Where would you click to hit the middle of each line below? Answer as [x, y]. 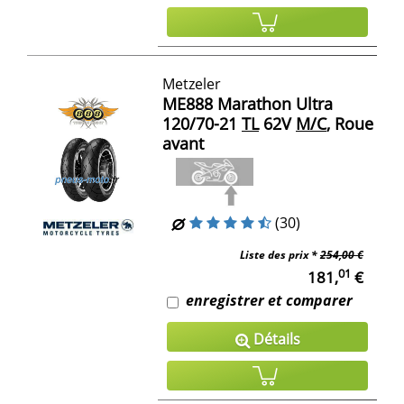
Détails [275, 340]
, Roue [350, 123]
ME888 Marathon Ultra [248, 103]
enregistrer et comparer [269, 301]
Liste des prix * [280, 255]
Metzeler [192, 83]
